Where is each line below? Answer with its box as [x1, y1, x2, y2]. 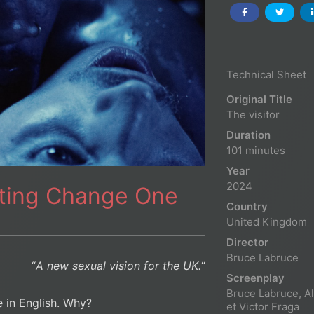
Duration [226, 128, 271, 142]
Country [226, 199, 268, 213]
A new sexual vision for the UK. [36, 259, 201, 273]
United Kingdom [226, 214, 307, 228]
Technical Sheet [226, 67, 306, 81]
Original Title [226, 92, 292, 106]
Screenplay [226, 271, 285, 285]
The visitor [226, 107, 280, 121]
